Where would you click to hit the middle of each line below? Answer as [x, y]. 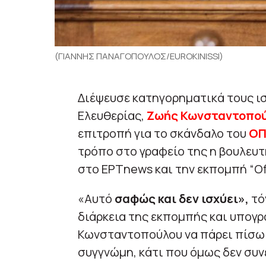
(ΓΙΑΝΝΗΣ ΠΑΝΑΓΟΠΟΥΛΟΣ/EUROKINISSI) [139, 56]
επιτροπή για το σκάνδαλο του [163, 134]
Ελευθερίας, [112, 116]
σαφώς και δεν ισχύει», [183, 199]
